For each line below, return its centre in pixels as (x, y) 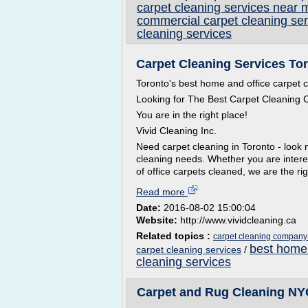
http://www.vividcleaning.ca (238, 220)
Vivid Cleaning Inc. (176, 131)
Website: (158, 220)
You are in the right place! (192, 115)
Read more (162, 192)
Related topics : (175, 236)
